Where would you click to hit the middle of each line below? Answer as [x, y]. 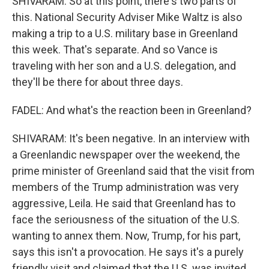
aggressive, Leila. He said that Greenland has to [124, 203]
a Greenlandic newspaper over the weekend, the [126, 155]
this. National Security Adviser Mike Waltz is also [127, 17]
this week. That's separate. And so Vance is [115, 50]
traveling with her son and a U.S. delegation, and [124, 66]
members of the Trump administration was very [125, 187]
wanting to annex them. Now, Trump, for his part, [126, 236]
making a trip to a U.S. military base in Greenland [125, 33]
